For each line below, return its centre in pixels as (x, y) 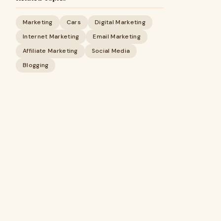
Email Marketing (117, 37)
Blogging (36, 65)
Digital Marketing (120, 22)
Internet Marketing (51, 37)
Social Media (111, 51)
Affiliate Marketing (50, 51)
